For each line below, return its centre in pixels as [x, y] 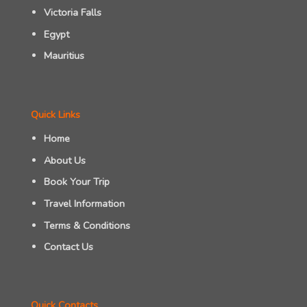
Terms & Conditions [87, 225]
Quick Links [56, 114]
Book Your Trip [76, 182]
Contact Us [68, 247]
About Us [64, 160]
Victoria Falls [72, 13]
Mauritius [64, 56]
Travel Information [84, 203]
